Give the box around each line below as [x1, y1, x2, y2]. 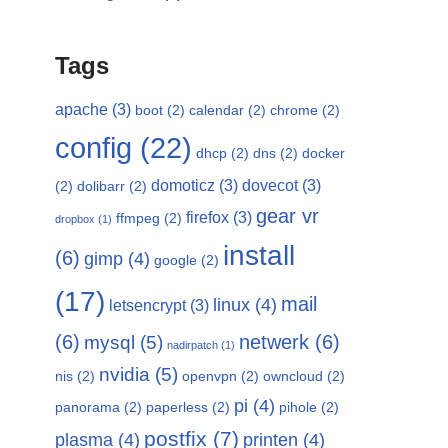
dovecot [242, 177, 298, 194]
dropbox [55, 213, 95, 225]
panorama [55, 399, 120, 415]
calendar [189, 102, 244, 118]
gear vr [256, 205, 319, 227]
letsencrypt [109, 297, 186, 314]
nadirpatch [167, 339, 218, 351]
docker [302, 145, 345, 161]
